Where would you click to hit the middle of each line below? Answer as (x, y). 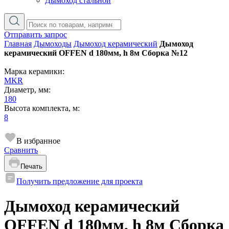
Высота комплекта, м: (42, 108)
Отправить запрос (36, 35)
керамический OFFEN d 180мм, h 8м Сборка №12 (96, 53)
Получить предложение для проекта (79, 181)
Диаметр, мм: (27, 90)
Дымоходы (53, 44)
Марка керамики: (34, 71)
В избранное (38, 141)
